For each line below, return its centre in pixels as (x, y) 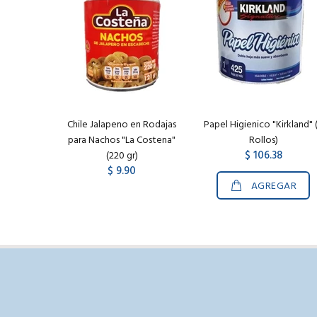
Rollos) (263, 140)
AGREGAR (274, 186)
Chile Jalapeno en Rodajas (122, 125)
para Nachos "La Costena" (122, 140)
